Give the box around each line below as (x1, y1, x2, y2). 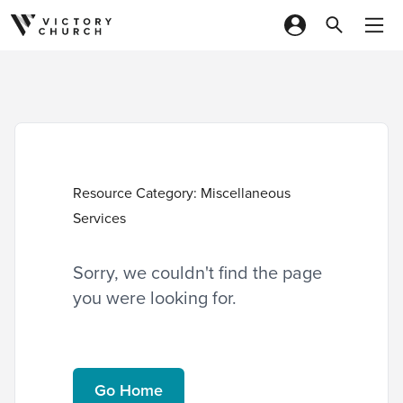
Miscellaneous (201, 183, 291, 203)
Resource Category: (73, 183, 201, 203)
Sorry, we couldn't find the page (73, 259, 322, 286)
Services (73, 208, 126, 228)
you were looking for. (73, 284, 237, 311)
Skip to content (29, 31, 124, 51)
